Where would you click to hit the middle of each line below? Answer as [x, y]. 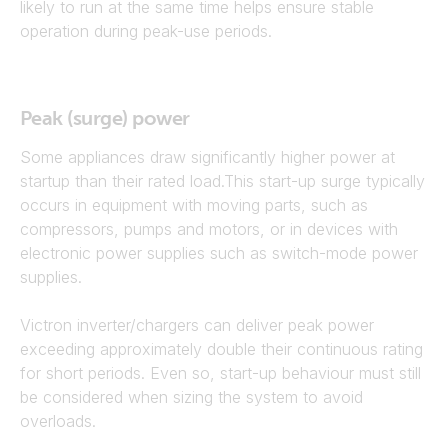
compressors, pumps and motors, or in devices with [209, 229]
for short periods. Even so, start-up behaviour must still [220, 373]
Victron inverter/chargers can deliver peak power [197, 325]
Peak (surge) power [105, 118]
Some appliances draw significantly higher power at [207, 157]
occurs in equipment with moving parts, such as [194, 205]
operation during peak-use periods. [146, 31]
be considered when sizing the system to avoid [191, 397]
